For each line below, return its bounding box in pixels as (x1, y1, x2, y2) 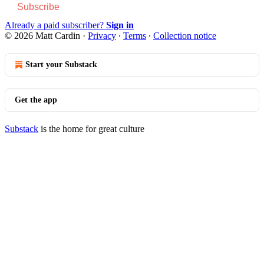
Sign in (106, 19, 134, 30)
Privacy (88, 30, 116, 41)
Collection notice (153, 30, 216, 41)
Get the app (15, 95, 57, 104)
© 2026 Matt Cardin (5, 30, 80, 41)
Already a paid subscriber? (5, 19, 106, 30)
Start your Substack (25, 60, 97, 69)
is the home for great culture (38, 123, 144, 134)
